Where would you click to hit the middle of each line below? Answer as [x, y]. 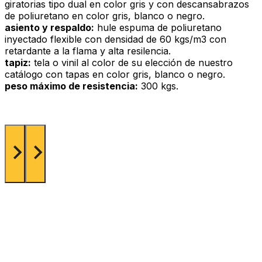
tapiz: [18, 63]
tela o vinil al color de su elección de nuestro [132, 63]
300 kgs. [158, 86]
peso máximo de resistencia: [71, 86]
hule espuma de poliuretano [158, 28]
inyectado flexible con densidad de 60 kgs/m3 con [116, 39]
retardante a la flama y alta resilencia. [88, 51]
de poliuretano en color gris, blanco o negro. [105, 16]
